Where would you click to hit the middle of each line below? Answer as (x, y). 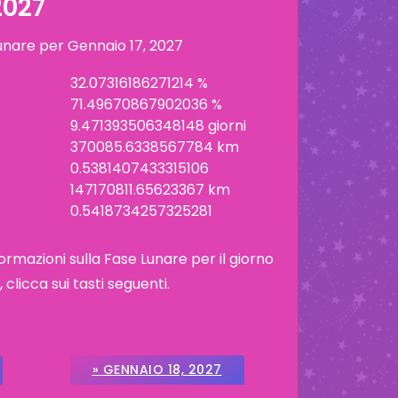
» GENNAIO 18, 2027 (157, 370)
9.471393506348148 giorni (158, 126)
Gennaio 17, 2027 (125, 46)
